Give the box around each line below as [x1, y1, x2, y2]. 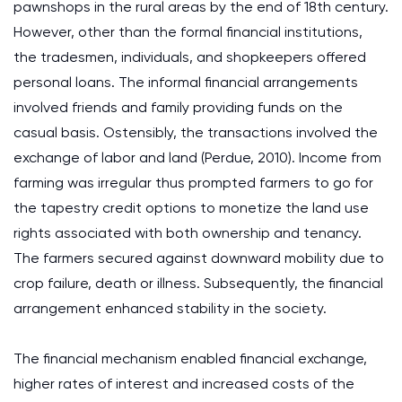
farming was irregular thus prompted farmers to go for [13, 174, 373, 191]
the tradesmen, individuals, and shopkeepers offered [13, 48, 366, 66]
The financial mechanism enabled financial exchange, [13, 350, 367, 367]
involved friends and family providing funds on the [13, 99, 343, 116]
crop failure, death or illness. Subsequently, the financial [13, 275, 383, 292]
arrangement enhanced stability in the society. [13, 300, 327, 317]
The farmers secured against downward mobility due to [13, 249, 384, 267]
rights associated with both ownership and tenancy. [13, 224, 362, 241]
